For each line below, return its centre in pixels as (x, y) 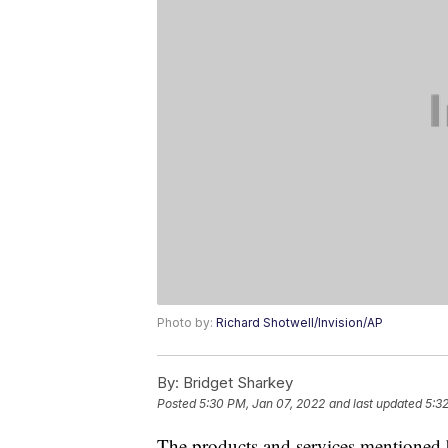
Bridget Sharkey (236, 383)
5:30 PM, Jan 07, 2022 (262, 404)
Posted (178, 404)
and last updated (375, 404)
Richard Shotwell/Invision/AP (299, 323)
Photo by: (186, 323)
